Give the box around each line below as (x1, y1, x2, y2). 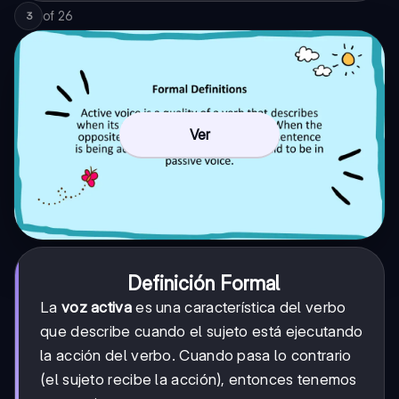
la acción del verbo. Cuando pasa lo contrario (40, 346, 352, 364)
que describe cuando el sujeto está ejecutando (40, 322, 363, 340)
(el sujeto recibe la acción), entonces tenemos (40, 370, 357, 388)
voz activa (61, 297, 132, 316)
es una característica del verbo (131, 297, 346, 316)
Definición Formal (126, 271, 280, 295)
